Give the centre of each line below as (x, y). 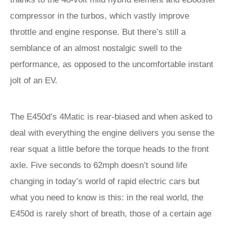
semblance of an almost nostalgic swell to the (96, 48)
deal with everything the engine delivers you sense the (112, 133)
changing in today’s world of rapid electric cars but (105, 181)
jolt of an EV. (35, 80)
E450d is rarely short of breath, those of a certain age (111, 214)
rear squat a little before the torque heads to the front (109, 149)
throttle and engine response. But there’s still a (98, 32)
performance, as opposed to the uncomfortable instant (112, 64)
